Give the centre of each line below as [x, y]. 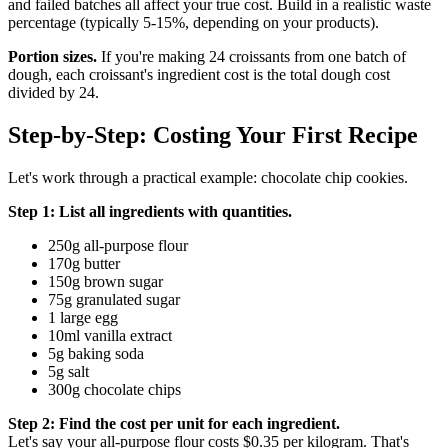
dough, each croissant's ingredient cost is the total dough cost [199, 75]
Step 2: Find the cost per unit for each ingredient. [174, 424]
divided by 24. [53, 93]
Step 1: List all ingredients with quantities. [150, 212]
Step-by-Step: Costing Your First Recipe [213, 135]
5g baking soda [96, 354]
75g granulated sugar [114, 300]
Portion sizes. [52, 57]
